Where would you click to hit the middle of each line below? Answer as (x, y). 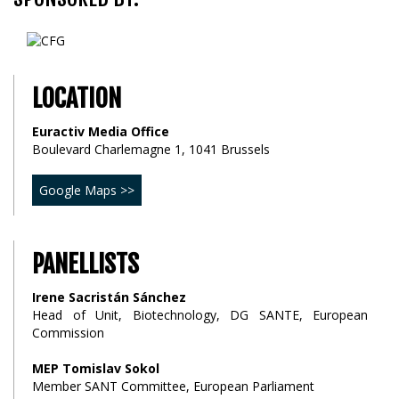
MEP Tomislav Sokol (96, 369)
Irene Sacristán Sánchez (109, 297)
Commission (68, 333)
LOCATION (77, 99)
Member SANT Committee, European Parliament (173, 387)
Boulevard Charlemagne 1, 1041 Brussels (151, 150)
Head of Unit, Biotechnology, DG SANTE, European (200, 315)
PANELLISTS (85, 265)
